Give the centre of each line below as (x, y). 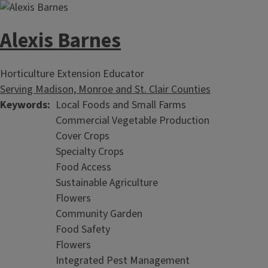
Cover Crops (83, 136)
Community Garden (99, 214)
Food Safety (83, 230)
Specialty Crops (90, 152)
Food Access (83, 167)
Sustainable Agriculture (107, 183)
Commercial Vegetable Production (133, 121)
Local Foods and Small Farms (121, 105)
